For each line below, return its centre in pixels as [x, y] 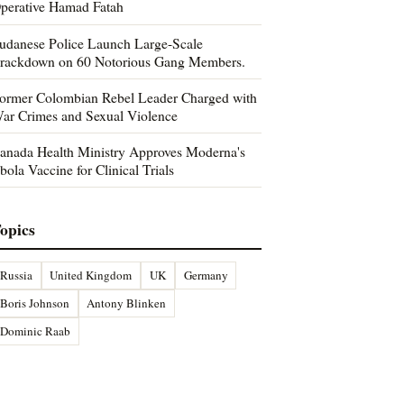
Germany [206, 275]
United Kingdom [91, 275]
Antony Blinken [127, 303]
